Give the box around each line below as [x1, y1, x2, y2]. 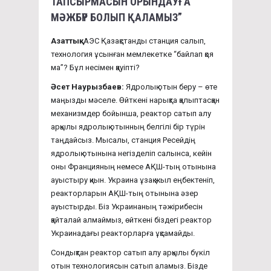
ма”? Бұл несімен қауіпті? [51, 62, 140, 72]
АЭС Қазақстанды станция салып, [82, 36, 206, 45]
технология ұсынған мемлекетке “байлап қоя [51, 49, 214, 59]
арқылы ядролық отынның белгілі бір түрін [51, 122, 205, 131]
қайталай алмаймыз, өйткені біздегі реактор [51, 215, 212, 224]
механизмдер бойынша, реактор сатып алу [51, 108, 211, 118]
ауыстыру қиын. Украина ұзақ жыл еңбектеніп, [51, 175, 215, 184]
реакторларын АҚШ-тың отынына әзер [51, 188, 198, 198]
